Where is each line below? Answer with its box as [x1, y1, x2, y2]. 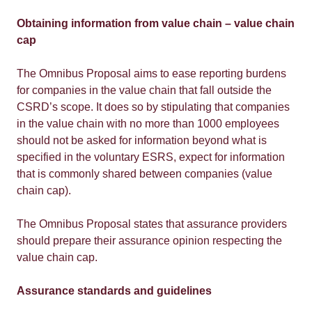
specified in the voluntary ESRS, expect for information [17, 151, 285, 163]
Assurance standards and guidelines [17, 285, 212, 297]
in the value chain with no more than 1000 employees [17, 118, 279, 130]
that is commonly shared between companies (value [17, 168, 272, 180]
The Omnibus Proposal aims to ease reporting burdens [17, 68, 286, 79]
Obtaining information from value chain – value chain [17, 17, 295, 29]
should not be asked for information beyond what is [17, 134, 267, 146]
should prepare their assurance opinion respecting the [17, 235, 282, 247]
